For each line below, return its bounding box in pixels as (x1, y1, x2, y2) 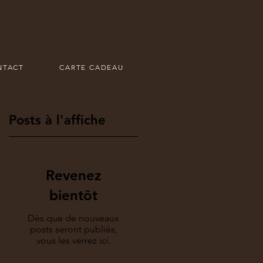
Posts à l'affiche (9, 112, 106, 128)
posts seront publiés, (29, 224, 117, 235)
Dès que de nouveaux (28, 213, 119, 224)
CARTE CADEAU (59, 63, 124, 72)
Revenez (45, 167, 102, 184)
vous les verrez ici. (36, 235, 111, 246)
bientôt (49, 187, 97, 204)
